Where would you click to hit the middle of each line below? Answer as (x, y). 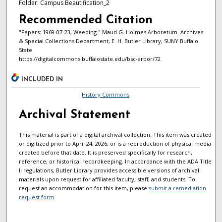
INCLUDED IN (42, 80)
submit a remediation (178, 188)
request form (37, 197)
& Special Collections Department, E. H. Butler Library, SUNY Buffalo (108, 41)
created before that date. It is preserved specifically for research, (106, 153)
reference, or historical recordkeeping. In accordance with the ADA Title (115, 162)
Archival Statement (75, 115)
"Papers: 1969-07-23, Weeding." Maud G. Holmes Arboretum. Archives (111, 32)
